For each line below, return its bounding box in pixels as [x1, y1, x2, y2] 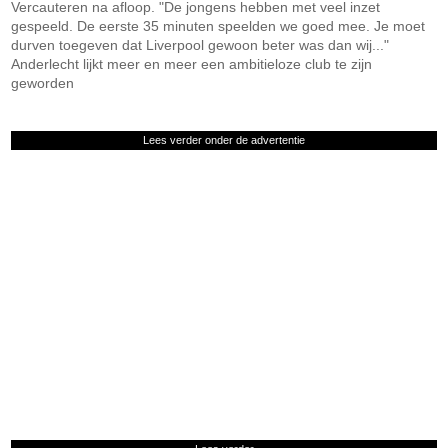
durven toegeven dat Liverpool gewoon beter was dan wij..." [11, 37, 390, 53]
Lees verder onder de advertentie [143, 134, 305, 146]
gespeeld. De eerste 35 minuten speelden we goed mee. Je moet [11, 18, 426, 34]
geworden [11, 75, 75, 91]
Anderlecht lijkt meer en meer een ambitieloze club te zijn [11, 56, 373, 72]
